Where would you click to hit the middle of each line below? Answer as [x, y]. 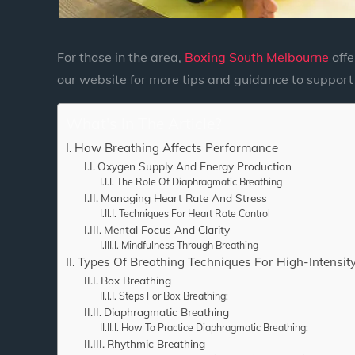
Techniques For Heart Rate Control [194, 213]
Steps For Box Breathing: [173, 296]
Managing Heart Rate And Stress [183, 197]
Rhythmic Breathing [156, 343]
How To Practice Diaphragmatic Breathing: [214, 327]
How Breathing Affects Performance [177, 147]
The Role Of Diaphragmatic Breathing [199, 181]
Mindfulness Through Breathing [189, 245]
